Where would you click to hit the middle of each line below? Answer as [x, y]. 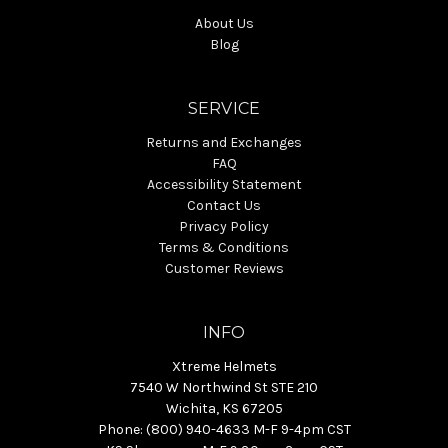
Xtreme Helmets [224, 366]
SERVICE [224, 108]
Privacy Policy [224, 226]
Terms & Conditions [224, 247]
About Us [224, 23]
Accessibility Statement [224, 184]
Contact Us [224, 205]
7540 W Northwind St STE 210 [224, 387]
